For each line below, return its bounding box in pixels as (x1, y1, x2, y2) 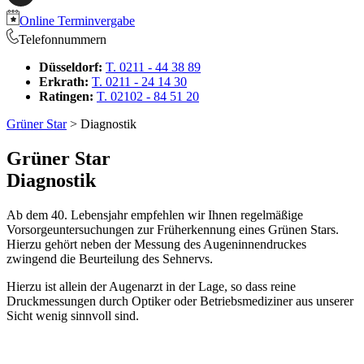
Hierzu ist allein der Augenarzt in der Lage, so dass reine (6, 279, 296, 293)
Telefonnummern (19, 32, 106, 46)
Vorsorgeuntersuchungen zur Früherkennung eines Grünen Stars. (6, 222, 339, 236)
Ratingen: (39, 89, 93, 103)
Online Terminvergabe (19, 14, 135, 28)
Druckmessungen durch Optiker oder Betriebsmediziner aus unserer (6, 293, 353, 308)
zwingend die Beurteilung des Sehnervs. (6, 251, 213, 266)
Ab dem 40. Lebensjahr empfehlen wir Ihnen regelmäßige (6, 207, 303, 222)
